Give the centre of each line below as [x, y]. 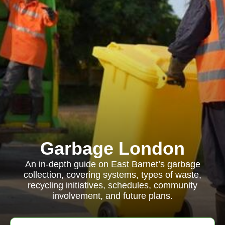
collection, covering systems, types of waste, [113, 175]
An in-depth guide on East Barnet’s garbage [113, 164]
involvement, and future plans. [113, 196]
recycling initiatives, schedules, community [113, 185]
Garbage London [113, 148]
